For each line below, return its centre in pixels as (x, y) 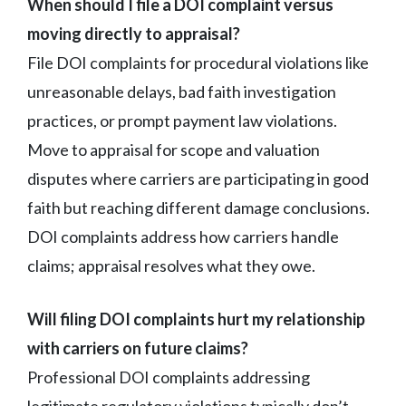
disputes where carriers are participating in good (198, 178)
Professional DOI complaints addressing (169, 377)
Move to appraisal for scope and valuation (174, 149)
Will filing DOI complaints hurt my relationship (196, 319)
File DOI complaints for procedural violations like (198, 62)
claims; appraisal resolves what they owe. (171, 265)
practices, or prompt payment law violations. (182, 120)
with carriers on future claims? (138, 348)
